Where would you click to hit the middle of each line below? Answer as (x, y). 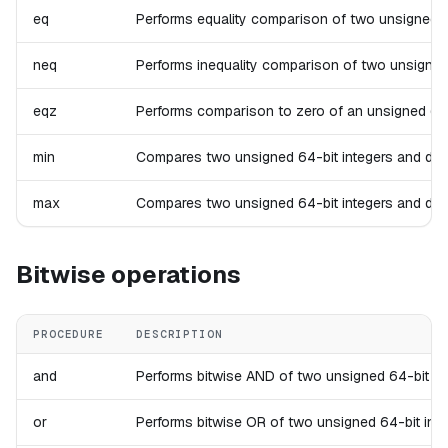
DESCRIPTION (179, 334)
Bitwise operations (128, 275)
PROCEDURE (68, 334)
